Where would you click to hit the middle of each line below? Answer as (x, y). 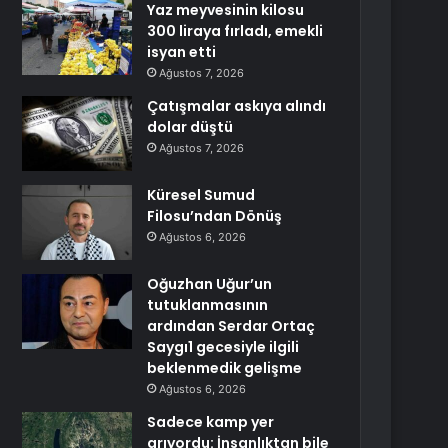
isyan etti (182, 52)
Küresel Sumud (201, 195)
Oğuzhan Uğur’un (210, 284)
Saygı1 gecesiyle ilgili (223, 347)
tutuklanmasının (208, 305)
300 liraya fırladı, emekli (235, 31)
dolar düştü (190, 127)
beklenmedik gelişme (225, 368)
